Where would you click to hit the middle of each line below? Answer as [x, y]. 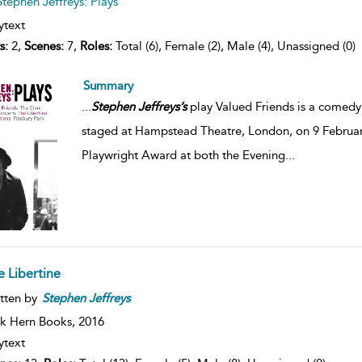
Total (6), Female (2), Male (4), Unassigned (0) [234, 46]
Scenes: [44, 46]
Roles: [96, 46]
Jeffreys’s [162, 106]
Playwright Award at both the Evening [183, 155]
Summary [108, 85]
